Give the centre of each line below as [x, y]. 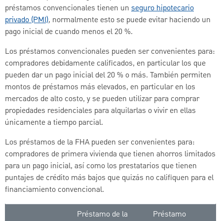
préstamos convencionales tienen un [68, 8]
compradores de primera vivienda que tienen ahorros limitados [110, 154]
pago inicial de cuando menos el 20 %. [69, 32]
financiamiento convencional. [55, 190]
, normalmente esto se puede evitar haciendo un [129, 20]
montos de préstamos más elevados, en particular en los [100, 87]
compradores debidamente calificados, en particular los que [105, 63]
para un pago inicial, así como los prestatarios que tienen [101, 166]
